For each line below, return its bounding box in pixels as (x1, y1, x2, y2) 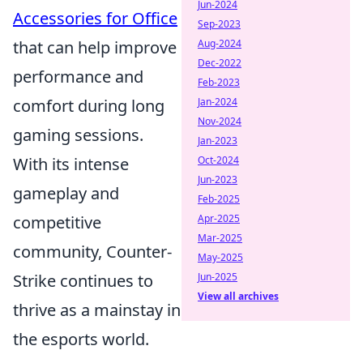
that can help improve (13, 36, 177, 58)
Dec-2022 (198, 56, 241, 70)
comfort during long (13, 94, 164, 117)
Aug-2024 (198, 36, 241, 50)
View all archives (198, 289, 279, 303)
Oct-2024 (198, 153, 239, 167)
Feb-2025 (198, 192, 240, 206)
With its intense (13, 152, 129, 175)
